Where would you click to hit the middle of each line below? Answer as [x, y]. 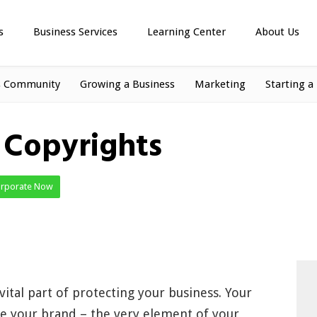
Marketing [220, 84]
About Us [277, 32]
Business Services [75, 32]
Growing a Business [127, 84]
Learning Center [186, 32]
